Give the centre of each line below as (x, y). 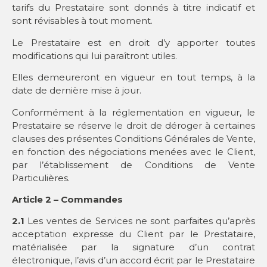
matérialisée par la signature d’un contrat (133, 247)
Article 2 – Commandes (67, 200)
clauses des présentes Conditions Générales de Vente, (133, 138)
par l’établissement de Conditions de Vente (133, 164)
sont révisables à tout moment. (82, 21)
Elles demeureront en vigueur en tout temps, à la (133, 77)
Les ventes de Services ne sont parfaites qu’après (140, 221)
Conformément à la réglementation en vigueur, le (133, 112)
